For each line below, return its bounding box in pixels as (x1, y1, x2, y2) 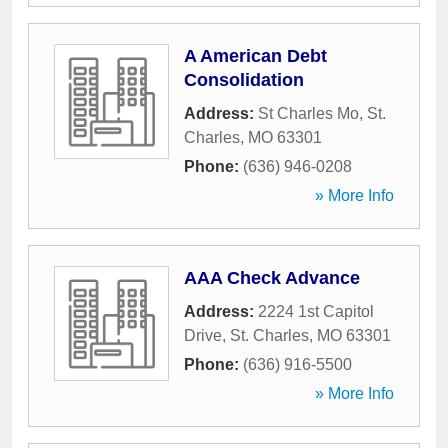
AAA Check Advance (184, 268, 360, 288)
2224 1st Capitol (258, 303, 374, 320)
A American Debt (184, 46, 327, 66)
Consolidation (184, 70, 304, 90)
